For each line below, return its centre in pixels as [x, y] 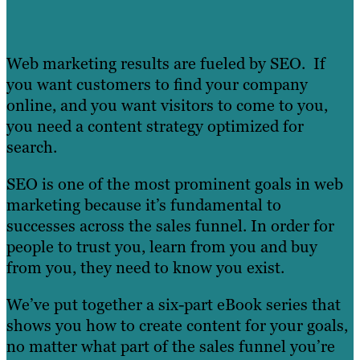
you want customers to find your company [157, 85]
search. [32, 147]
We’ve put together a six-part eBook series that [174, 305]
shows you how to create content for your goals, [177, 326]
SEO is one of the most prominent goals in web [175, 184]
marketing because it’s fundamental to [144, 205]
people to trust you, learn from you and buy [162, 247]
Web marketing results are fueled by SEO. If [166, 64]
